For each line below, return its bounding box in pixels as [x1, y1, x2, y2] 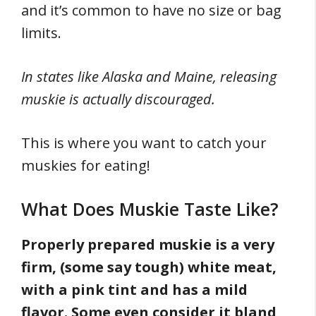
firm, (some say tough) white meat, [21, 257, 276, 276]
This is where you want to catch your [21, 133, 267, 152]
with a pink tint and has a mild [21, 280, 248, 299]
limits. [21, 23, 61, 42]
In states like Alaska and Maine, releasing [21, 67, 276, 86]
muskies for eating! [21, 156, 154, 175]
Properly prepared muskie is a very [21, 235, 274, 254]
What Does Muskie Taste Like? [21, 197, 279, 221]
